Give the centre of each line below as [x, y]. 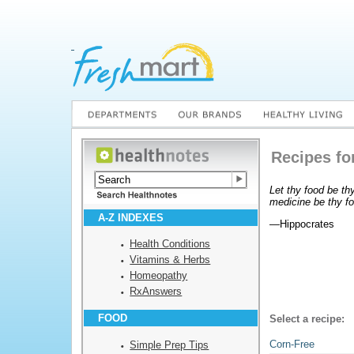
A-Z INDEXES [131, 217]
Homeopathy [159, 275]
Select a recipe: [307, 319]
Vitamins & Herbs [170, 259]
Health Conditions [170, 243]
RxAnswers [156, 291]
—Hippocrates [302, 224]
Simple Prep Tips [169, 345]
